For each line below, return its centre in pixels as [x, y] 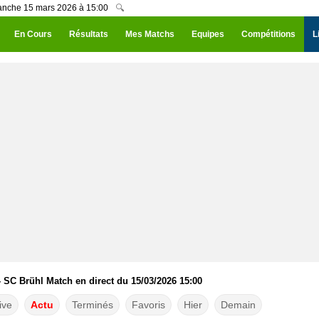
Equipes [208, 34]
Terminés [92, 305]
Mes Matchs [150, 34]
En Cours [33, 34]
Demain [238, 305]
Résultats [89, 34]
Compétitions [268, 34]
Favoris [148, 305]
